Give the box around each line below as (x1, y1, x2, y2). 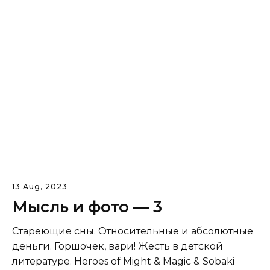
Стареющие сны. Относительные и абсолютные (12, 225, 253, 237)
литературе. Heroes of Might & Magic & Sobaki (12, 256, 234, 268)
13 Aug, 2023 (12, 182, 67, 192)
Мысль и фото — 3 (12, 197, 162, 217)
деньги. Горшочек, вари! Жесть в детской (12, 240, 223, 253)
